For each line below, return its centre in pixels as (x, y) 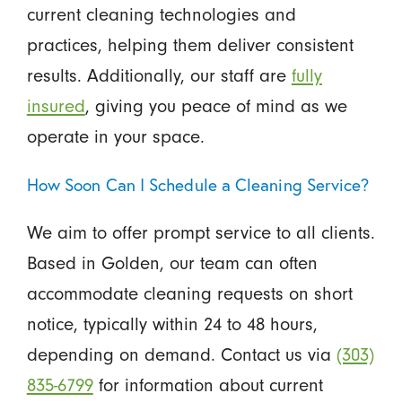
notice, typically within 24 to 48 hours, (172, 323)
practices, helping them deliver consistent (190, 44)
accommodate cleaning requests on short (189, 293)
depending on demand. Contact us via (181, 354)
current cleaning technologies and (161, 14)
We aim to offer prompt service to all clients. (201, 232)
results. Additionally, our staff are (159, 75)
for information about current (208, 385)
